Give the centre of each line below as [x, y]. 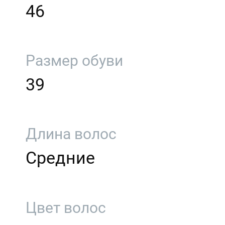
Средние [61, 158]
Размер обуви [75, 61]
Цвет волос [66, 207]
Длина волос [71, 134]
